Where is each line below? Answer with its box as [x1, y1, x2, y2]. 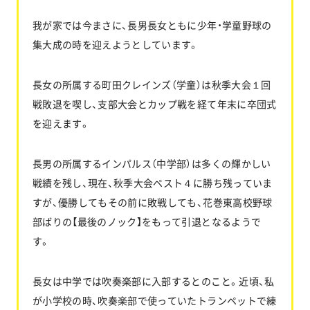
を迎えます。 [32, 116, 90, 130]
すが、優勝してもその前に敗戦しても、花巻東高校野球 [32, 194, 273, 209]
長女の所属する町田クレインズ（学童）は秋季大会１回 [32, 77, 271, 91]
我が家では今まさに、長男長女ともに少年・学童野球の [32, 17, 272, 32]
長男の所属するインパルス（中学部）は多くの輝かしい [32, 156, 271, 170]
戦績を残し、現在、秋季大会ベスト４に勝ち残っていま [32, 175, 273, 190]
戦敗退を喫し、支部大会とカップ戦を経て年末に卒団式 [32, 96, 277, 111]
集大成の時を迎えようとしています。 [32, 37, 199, 51]
